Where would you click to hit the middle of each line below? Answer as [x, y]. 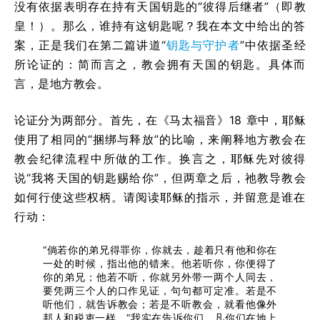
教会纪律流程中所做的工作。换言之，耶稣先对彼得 [160, 158]
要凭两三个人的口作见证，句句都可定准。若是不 [160, 290]
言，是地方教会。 [61, 83]
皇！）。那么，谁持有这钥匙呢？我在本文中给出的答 [160, 25]
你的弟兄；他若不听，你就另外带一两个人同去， [160, 276]
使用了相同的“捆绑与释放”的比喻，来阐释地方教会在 [160, 139]
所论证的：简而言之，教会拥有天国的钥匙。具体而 [160, 64]
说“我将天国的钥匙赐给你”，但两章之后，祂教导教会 [160, 177]
